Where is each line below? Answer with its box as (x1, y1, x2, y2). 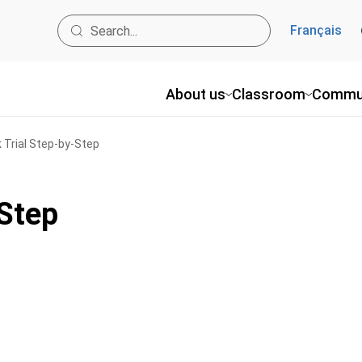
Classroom (232, 86, 305, 103)
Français (290, 23, 342, 38)
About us (166, 86, 225, 103)
